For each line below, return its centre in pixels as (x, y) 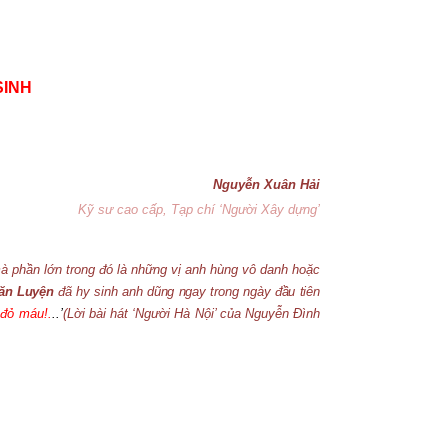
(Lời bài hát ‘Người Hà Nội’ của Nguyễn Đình (191, 313)
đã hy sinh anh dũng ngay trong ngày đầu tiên (187, 291)
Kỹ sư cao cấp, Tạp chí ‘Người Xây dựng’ (199, 209)
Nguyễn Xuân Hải (266, 184)
